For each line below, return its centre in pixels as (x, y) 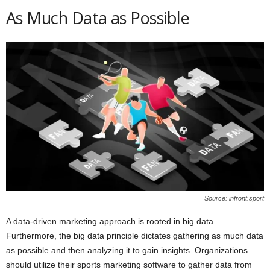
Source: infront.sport (234, 198)
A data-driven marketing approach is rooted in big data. (111, 221)
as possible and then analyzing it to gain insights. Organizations (127, 250)
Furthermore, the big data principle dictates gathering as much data (135, 235)
